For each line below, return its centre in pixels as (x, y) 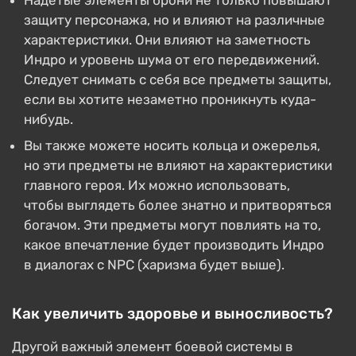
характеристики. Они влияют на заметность (167, 40)
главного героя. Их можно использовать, (157, 185)
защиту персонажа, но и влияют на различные (174, 20)
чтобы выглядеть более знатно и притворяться (178, 205)
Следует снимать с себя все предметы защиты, (178, 79)
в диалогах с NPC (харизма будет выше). (154, 265)
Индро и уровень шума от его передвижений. (172, 60)
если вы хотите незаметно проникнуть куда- (170, 99)
